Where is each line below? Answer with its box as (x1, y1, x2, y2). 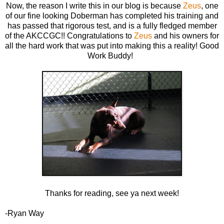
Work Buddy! (87, 51, 137, 60)
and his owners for (152, 31, 219, 40)
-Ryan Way (5, 209, 44, 218)
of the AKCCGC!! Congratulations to (5, 31, 134, 40)
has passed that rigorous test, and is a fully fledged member (7, 21, 217, 30)
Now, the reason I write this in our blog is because (5, 1, 183, 10)
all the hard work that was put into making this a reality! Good (5, 41, 219, 50)
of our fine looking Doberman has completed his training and (5, 11, 218, 20)
